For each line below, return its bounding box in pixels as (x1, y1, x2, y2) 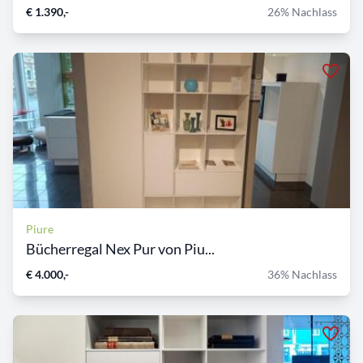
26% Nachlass (267, 5, 337, 19)
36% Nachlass (267, 267, 337, 282)
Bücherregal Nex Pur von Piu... (26, 240, 215, 258)
